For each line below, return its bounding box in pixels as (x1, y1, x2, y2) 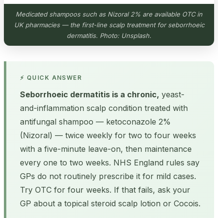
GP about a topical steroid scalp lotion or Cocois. (20, 198, 200, 208)
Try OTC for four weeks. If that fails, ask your (20, 184, 190, 195)
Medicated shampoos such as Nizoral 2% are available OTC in (16, 10, 202, 18)
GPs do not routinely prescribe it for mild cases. (20, 171, 196, 181)
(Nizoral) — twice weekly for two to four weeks (20, 130, 196, 140)
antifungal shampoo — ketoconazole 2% (20, 116, 171, 127)
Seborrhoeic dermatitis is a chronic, (20, 89, 159, 99)
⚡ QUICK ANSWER (20, 73, 82, 81)
